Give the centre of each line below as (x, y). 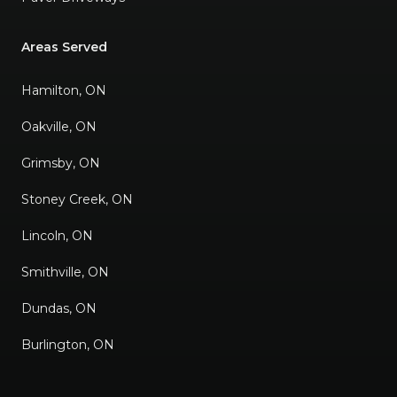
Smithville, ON (65, 272)
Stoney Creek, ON (77, 199)
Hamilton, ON (64, 90)
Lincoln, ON (57, 235)
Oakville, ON (59, 126)
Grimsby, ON (61, 163)
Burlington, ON (68, 344)
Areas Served (64, 47)
